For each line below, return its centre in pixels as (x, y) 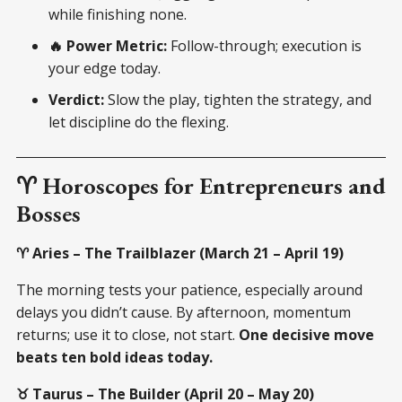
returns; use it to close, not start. (127, 334)
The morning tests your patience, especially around (189, 289)
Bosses (48, 213)
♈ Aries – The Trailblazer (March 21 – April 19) (180, 253)
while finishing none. (118, 14)
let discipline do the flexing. (139, 122)
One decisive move (306, 334)
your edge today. (105, 68)
